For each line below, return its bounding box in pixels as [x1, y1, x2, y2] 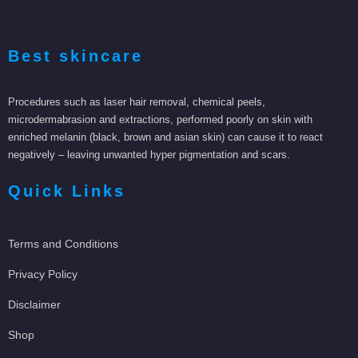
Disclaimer [8, 297, 61, 311]
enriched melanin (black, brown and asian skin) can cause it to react [8, 130, 323, 143]
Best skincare [8, 46, 143, 65]
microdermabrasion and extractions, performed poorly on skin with [8, 113, 312, 125]
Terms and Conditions [8, 237, 118, 250]
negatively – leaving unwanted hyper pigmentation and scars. [8, 148, 290, 161]
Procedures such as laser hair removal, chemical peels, [8, 95, 265, 108]
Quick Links [8, 181, 125, 200]
